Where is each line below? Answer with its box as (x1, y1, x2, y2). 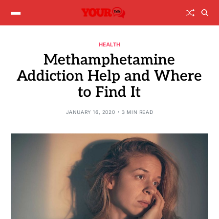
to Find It (78, 83, 141, 101)
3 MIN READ (122, 109, 153, 115)
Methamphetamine (44, 51, 175, 69)
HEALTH (98, 41, 121, 48)
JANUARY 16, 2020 (66, 109, 115, 115)
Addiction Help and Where (17, 67, 202, 85)
